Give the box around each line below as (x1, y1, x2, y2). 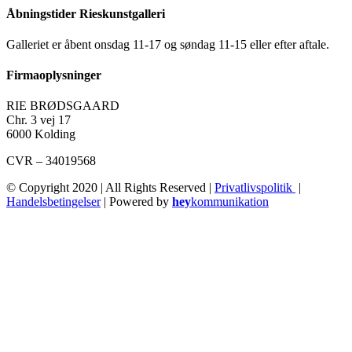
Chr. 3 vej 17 (6, 113, 71, 127)
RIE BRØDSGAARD (6, 99, 119, 113)
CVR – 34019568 (6, 154, 96, 168)
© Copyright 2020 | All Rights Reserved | (6, 181, 214, 195)
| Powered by (101, 195, 172, 209)
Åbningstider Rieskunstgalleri (6, 6, 165, 20)
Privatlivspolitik (214, 181, 295, 195)
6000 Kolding (6, 127, 75, 141)
